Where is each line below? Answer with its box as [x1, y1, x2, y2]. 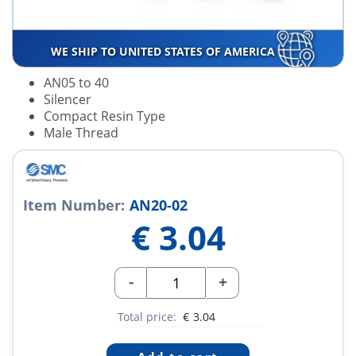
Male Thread [44, 124, 118, 142]
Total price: [118, 309, 180, 325]
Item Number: [23, 195, 125, 215]
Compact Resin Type [44, 107, 165, 126]
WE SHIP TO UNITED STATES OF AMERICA [50, 44, 278, 60]
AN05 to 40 [44, 74, 109, 92]
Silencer [44, 91, 91, 109]
